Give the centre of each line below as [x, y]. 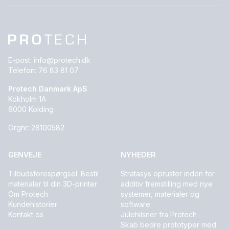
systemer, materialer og [160, 194]
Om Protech [28, 194]
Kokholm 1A [27, 99]
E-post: [21, 60]
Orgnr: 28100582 [36, 128]
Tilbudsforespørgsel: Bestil [53, 174]
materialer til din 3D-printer [53, 184]
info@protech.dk [62, 60]
